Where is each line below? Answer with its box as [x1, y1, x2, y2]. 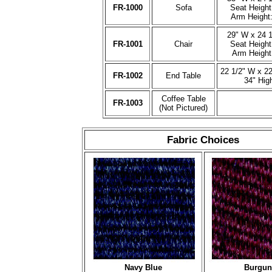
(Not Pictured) [159, 103, 208, 113]
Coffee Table [161, 94, 206, 104]
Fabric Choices [166, 134, 239, 146]
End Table [166, 71, 201, 81]
